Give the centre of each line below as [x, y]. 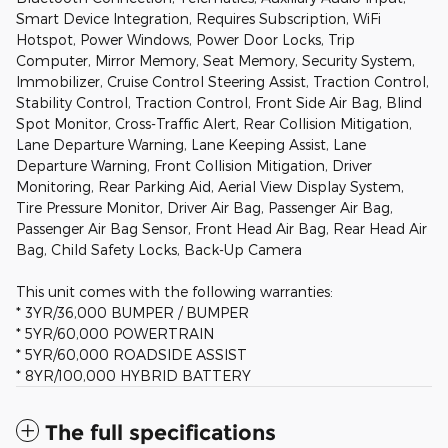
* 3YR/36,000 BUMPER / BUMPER [132, 313]
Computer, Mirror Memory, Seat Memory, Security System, [215, 61]
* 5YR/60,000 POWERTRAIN [115, 334]
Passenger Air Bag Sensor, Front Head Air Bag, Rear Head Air [221, 229]
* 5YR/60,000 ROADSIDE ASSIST [131, 355]
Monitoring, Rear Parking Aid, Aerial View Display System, [210, 187]
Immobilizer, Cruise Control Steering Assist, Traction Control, [222, 82]
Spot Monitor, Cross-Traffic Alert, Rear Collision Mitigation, [214, 124]
